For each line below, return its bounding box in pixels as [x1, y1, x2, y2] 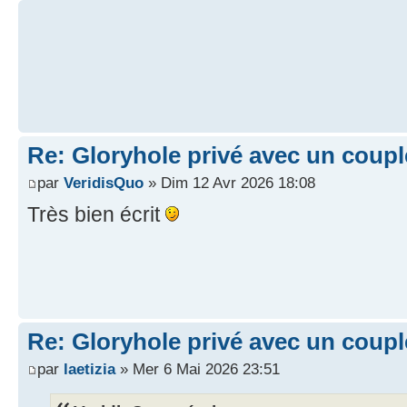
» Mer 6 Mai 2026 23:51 [115, 359, 280, 378]
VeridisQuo [64, 173, 144, 192]
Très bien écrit [27, 202, 165, 226]
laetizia [64, 359, 115, 378]
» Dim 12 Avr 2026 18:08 [144, 173, 315, 192]
